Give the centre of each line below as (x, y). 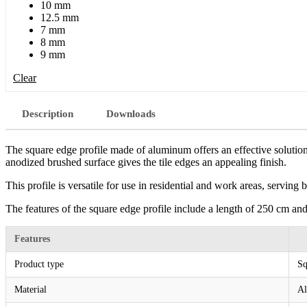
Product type (39, 264)
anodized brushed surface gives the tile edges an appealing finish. (146, 162)
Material (30, 289)
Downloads (131, 113)
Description (48, 113)
